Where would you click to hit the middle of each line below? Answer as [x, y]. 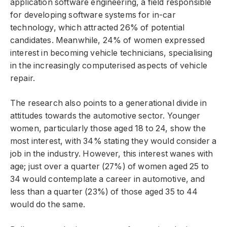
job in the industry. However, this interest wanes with [112, 154]
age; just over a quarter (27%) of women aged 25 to [109, 167]
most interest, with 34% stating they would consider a [113, 141]
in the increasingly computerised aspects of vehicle [109, 65]
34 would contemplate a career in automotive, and [108, 179]
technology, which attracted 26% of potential [98, 27]
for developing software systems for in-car [93, 15]
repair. [23, 78]
